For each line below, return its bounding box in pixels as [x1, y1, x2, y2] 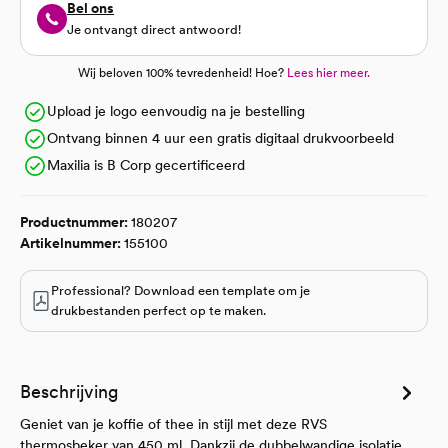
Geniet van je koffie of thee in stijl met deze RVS [20, 416, 327, 432]
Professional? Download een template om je [51, 283, 310, 298]
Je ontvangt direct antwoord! [67, 22, 241, 37]
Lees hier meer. [287, 65, 370, 80]
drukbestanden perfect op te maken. [51, 303, 266, 318]
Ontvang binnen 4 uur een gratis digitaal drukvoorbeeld [47, 130, 394, 146]
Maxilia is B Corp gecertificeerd [47, 157, 245, 173]
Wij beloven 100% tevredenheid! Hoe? [78, 65, 287, 80]
